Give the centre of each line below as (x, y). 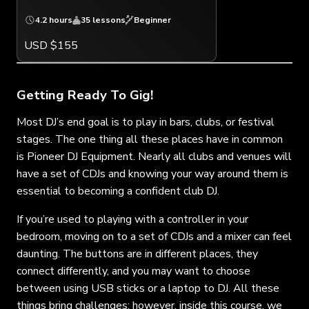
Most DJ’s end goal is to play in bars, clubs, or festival (146, 122)
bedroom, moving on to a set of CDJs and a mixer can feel (154, 236)
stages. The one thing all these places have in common (150, 139)
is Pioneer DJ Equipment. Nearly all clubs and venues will (154, 156)
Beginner (152, 20)
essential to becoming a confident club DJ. (118, 191)
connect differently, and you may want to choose (133, 271)
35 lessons (103, 20)
